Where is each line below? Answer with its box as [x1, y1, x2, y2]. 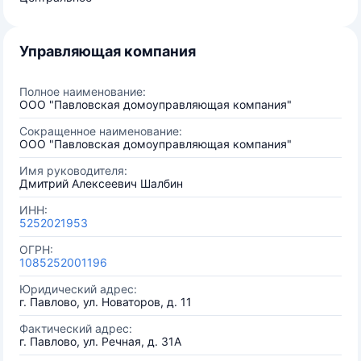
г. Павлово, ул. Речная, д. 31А [19, 334, 181, 348]
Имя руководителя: [19, 164, 127, 177]
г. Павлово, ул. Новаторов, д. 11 [19, 295, 192, 309]
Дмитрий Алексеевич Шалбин [19, 176, 183, 190]
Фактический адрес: [19, 322, 132, 335]
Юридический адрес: [19, 282, 137, 296]
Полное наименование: [19, 85, 146, 98]
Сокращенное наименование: [19, 124, 182, 138]
